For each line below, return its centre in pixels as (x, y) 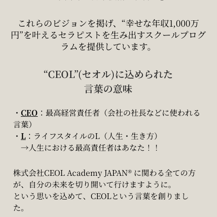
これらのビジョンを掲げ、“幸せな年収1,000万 (108, 23)
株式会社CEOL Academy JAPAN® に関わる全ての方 (104, 173)
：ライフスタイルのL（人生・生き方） (94, 136)
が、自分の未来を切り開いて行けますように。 (94, 184)
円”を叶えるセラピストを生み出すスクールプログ (108, 34)
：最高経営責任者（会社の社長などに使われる (119, 113)
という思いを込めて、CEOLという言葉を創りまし (101, 196)
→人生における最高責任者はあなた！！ (87, 147)
